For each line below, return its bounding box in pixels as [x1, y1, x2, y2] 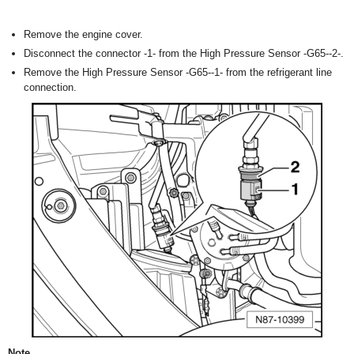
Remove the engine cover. [24, 28, 143, 41]
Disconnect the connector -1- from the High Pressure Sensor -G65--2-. [24, 47, 344, 60]
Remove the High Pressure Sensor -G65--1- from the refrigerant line [24, 66, 332, 79]
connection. [24, 81, 77, 94]
